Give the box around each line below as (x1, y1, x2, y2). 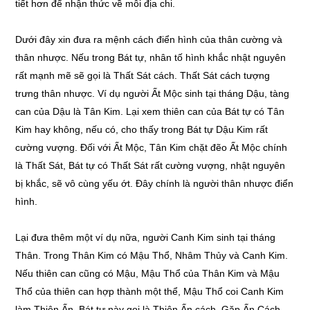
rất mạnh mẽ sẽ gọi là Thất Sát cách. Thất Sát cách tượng (15, 70, 271, 81)
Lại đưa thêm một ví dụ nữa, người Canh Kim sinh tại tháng (15, 232, 276, 243)
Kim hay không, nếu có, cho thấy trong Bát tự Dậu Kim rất (15, 124, 268, 135)
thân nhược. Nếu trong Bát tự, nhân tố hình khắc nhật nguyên (15, 52, 286, 63)
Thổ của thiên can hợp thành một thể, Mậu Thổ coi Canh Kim (15, 286, 284, 297)
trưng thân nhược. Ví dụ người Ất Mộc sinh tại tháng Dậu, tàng (15, 88, 290, 99)
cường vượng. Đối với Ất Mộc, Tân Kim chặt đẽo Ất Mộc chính (15, 142, 288, 153)
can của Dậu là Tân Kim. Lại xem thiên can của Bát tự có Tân (15, 106, 285, 117)
